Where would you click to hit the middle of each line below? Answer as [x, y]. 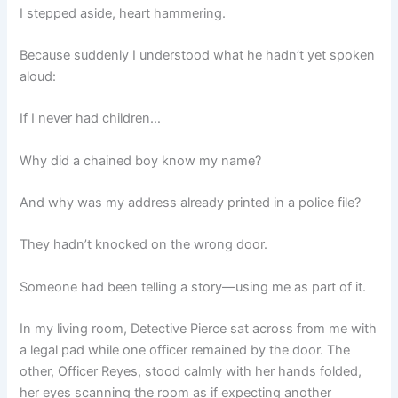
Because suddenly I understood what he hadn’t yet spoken [198, 55]
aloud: [38, 76]
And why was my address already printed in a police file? [191, 202]
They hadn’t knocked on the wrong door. [144, 245]
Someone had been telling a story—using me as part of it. [193, 287]
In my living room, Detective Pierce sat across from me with [199, 328]
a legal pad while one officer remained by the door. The [185, 350]
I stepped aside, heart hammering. [123, 13]
